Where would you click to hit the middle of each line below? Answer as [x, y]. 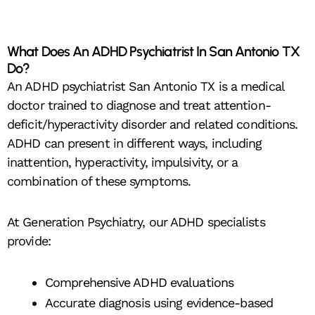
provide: [29, 241]
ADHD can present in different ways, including [135, 143]
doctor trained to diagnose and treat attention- [139, 105]
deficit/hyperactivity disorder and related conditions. [153, 124]
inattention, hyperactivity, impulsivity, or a [123, 162]
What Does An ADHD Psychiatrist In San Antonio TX [153, 51]
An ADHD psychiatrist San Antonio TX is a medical [146, 86]
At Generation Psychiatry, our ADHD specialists [136, 222]
